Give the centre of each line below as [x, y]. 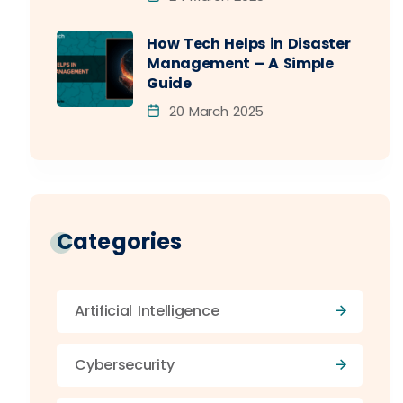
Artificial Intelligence [147, 311]
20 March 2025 [214, 111]
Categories [120, 242]
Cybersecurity [125, 365]
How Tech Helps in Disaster [249, 44]
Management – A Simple [240, 63]
